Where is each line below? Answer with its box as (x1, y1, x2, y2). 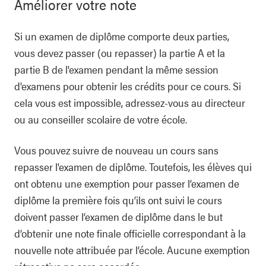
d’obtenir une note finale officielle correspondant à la (14, 226, 246, 240)
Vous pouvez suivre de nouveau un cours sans (14, 142, 218, 157)
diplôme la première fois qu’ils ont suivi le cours (14, 192, 222, 207)
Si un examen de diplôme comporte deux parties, (14, 28, 229, 43)
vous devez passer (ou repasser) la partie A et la (14, 45, 225, 60)
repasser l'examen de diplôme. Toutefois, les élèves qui (14, 159, 252, 174)
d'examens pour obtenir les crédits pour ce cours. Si (14, 78, 241, 93)
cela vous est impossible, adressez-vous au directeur (14, 95, 245, 110)
